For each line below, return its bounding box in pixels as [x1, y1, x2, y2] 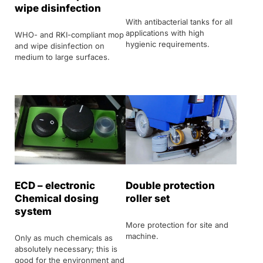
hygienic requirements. [126, 39, 210, 49]
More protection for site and [126, 220, 228, 230]
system [15, 205, 52, 217]
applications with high [126, 28, 204, 38]
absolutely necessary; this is [15, 244, 117, 254]
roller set [126, 192, 170, 204]
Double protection [126, 179, 215, 191]
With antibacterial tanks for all [126, 16, 232, 26]
